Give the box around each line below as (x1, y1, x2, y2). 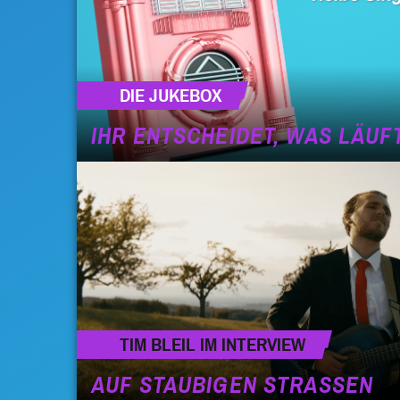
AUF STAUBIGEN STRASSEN (91, 372, 374, 398)
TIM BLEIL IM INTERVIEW (120, 334, 305, 354)
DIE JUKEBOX (120, 85, 221, 105)
